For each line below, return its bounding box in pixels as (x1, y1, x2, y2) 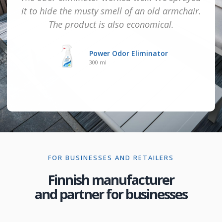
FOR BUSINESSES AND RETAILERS (48, 153, 174, 163)
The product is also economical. (48, 18, 174, 31)
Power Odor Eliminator (89, 49, 168, 58)
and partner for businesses (35, 185, 187, 204)
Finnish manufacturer (48, 170, 174, 189)
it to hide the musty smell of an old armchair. (21, 5, 201, 17)
